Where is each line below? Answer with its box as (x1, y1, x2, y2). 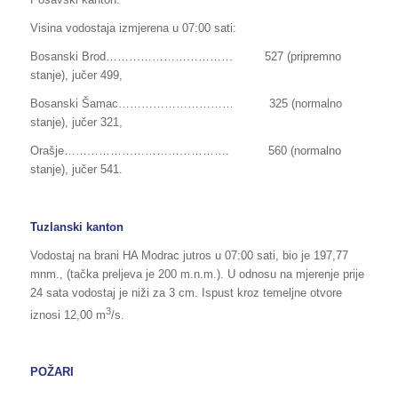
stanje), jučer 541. (29, 163, 123, 177)
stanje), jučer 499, (29, 68, 123, 83)
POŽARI (29, 364, 74, 378)
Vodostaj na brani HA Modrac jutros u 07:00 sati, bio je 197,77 (29, 248, 348, 262)
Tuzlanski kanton (29, 219, 123, 234)
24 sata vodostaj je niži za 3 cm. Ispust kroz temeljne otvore (29, 285, 342, 299)
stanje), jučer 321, (29, 115, 123, 130)
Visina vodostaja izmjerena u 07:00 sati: (29, 21, 236, 36)
